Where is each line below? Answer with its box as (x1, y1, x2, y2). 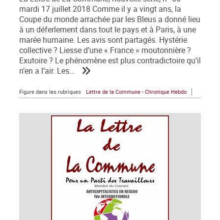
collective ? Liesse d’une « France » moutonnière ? (19, 45, 191, 56)
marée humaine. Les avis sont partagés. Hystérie (19, 35, 187, 46)
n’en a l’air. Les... (19, 66, 75, 77)
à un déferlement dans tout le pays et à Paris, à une (19, 25, 196, 35)
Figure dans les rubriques (19, 88, 81, 96)
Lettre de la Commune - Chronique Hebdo (86, 88, 187, 96)
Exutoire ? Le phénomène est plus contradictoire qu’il (19, 55, 201, 66)
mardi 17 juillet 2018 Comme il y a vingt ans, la (19, 4, 181, 15)
